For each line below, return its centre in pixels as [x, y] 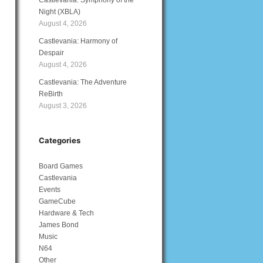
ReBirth [51, 94]
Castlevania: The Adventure [83, 82]
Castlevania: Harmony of [78, 41]
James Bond [59, 225]
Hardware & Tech [66, 213]
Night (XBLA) [60, 12]
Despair [51, 53]
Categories [60, 140]
